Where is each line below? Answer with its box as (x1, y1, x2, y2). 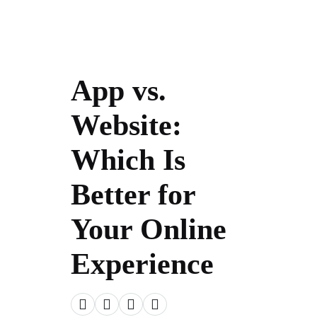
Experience (71, 248, 214, 280)
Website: (71, 109, 183, 142)
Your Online (71, 213, 227, 246)
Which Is (71, 144, 186, 176)
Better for (71, 178, 196, 211)
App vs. (71, 74, 167, 107)
